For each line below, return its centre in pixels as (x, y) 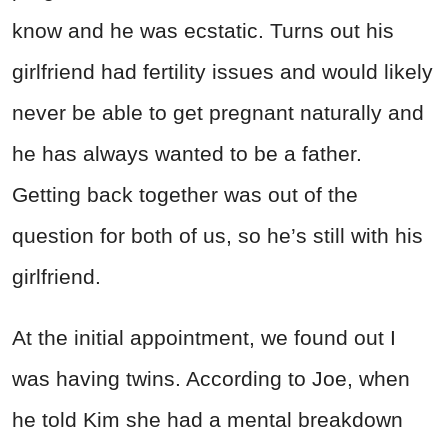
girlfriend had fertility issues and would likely (222, 72)
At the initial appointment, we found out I (204, 338)
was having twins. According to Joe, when (211, 379)
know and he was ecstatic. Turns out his (203, 31)
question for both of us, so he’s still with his (217, 236)
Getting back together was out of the (185, 195)
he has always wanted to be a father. (187, 154)
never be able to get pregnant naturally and (218, 113)
